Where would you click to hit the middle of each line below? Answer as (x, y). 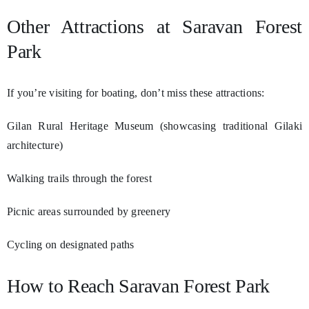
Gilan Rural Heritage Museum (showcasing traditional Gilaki (154, 126)
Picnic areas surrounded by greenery (89, 212)
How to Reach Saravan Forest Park (138, 286)
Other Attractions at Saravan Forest (154, 27)
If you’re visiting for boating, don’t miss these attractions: (136, 93)
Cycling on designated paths (70, 245)
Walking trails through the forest (79, 179)
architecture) (35, 146)
